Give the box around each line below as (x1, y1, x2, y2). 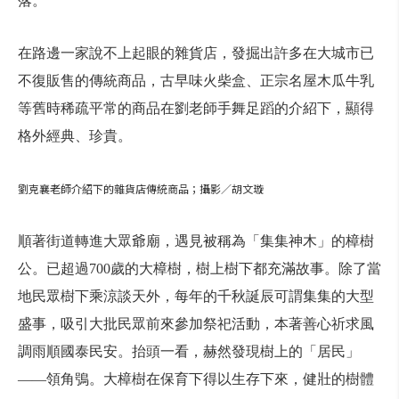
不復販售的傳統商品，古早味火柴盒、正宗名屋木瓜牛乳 (18, 73, 374, 88)
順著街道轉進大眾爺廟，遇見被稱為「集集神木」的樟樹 (18, 233, 374, 248)
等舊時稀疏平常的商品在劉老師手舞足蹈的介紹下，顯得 (18, 101, 374, 116)
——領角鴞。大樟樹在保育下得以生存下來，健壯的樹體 (18, 371, 374, 387)
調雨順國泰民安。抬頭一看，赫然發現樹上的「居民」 (18, 344, 360, 359)
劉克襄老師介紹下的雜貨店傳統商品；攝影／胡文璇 (18, 181, 264, 196)
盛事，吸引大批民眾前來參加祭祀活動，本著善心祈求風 (18, 316, 374, 331)
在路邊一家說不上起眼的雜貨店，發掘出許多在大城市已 (18, 45, 374, 61)
